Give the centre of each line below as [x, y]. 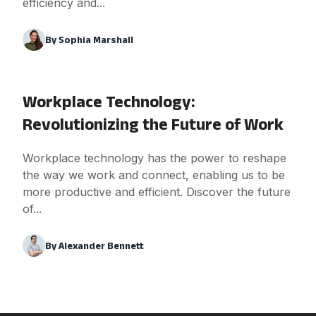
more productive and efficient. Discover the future [157, 192]
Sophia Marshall [96, 39]
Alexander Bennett [101, 245]
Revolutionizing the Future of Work [153, 123]
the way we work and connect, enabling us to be [154, 175]
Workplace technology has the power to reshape [154, 158]
